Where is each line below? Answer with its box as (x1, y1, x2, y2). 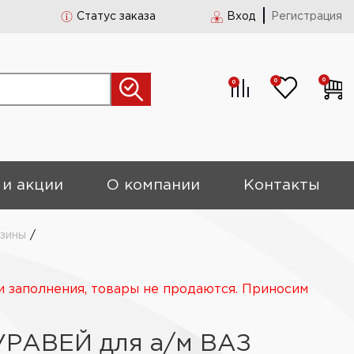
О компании (107, 179, 201, 192)
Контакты (243, 179, 321, 192)
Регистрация (271, 12, 342, 21)
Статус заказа (77, 12, 156, 21)
